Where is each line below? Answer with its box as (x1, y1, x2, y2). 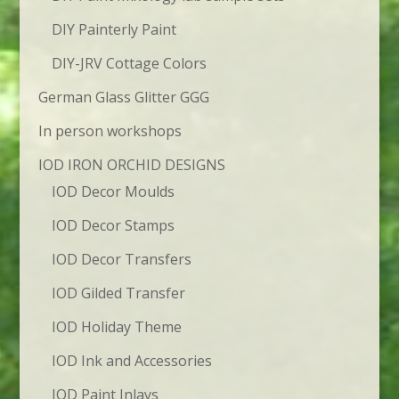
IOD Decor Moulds (51, 182, 175, 202)
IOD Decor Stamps (51, 216, 175, 236)
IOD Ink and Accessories (51, 351, 212, 371)
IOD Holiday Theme (51, 317, 182, 338)
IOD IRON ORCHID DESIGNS (37, 155, 225, 175)
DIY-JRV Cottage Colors (51, 53, 207, 74)
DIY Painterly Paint (51, 20, 176, 40)
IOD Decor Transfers (51, 249, 191, 270)
